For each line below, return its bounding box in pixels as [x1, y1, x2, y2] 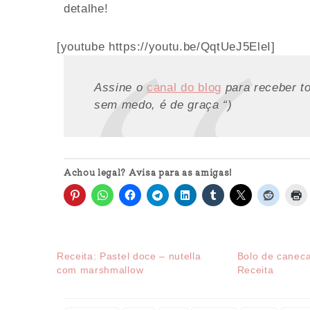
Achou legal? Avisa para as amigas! [64, 166, 232, 179]
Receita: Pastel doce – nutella [57, 250, 201, 262]
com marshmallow [57, 264, 144, 275]
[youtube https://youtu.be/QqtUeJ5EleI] [57, 40, 275, 54]
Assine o [94, 81, 147, 95]
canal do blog [147, 81, 221, 95]
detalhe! [64, 1, 109, 15]
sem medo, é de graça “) [94, 98, 232, 112]
